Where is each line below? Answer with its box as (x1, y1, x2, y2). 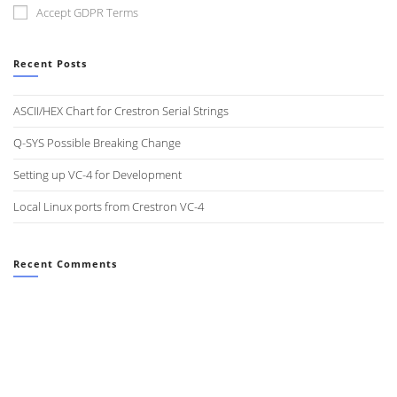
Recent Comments (13, 256, 117, 270)
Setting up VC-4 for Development (13, 166, 182, 183)
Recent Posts (13, 56, 87, 70)
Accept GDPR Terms (36, 4, 138, 20)
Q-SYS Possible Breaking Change (13, 134, 181, 151)
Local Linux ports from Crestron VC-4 (13, 198, 204, 214)
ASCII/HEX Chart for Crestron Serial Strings (13, 102, 229, 119)
